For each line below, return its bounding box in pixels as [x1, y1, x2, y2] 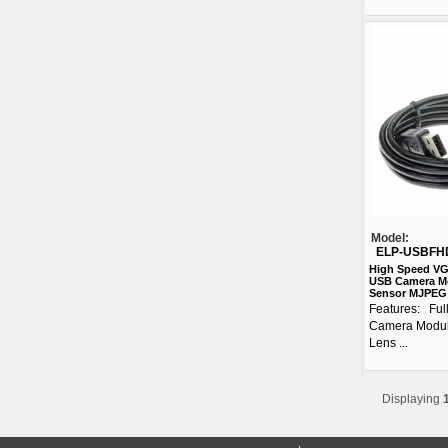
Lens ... [369, 336, 408, 350]
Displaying [382, 392, 443, 406]
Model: [371, 231, 409, 245]
